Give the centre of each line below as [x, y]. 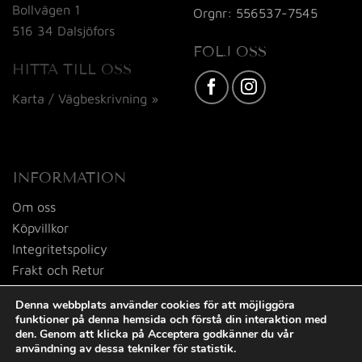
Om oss [34, 206]
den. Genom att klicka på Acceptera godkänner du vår [154, 334]
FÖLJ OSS [230, 52]
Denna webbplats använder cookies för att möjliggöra [155, 305]
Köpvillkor [40, 227]
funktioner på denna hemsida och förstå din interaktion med [171, 320]
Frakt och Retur [58, 269]
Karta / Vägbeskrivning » [85, 98]
